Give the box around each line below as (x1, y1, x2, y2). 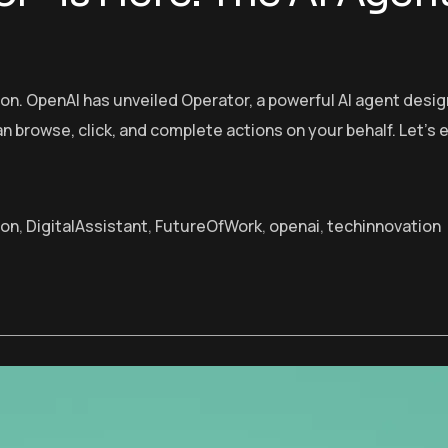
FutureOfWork (155, 214, 262, 237)
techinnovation (327, 214, 441, 237)
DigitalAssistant (26, 214, 148, 237)
